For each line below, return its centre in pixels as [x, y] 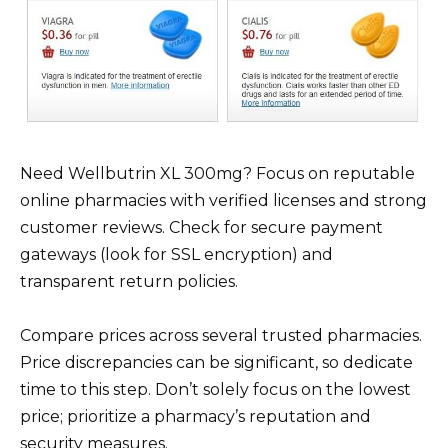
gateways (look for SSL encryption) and [176, 254]
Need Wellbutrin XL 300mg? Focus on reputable [217, 173]
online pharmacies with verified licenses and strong [223, 200]
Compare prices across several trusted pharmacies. [221, 335]
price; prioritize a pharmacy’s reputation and [195, 416]
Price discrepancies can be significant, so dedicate [216, 362]
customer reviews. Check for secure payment [201, 227]
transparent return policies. [129, 281]
